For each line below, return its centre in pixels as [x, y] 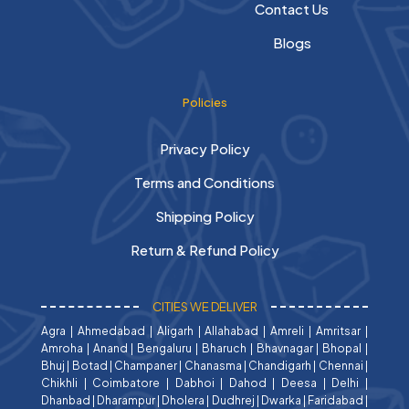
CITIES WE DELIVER [204, 306]
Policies [204, 102]
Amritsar [339, 330]
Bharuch [224, 348]
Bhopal [342, 348]
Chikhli [59, 383]
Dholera [184, 400]
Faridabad [335, 400]
